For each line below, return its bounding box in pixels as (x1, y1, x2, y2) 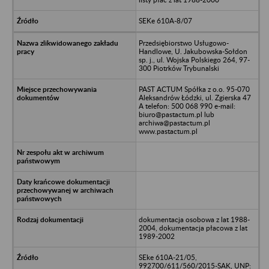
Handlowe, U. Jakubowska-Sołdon (138, 46, 247, 56)
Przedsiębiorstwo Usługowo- (138, 38, 229, 47)
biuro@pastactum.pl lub (138, 109, 214, 119)
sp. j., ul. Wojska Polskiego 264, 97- (138, 55, 250, 64)
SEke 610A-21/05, (138, 252, 197, 262)
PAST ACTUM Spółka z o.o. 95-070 (138, 84, 250, 94)
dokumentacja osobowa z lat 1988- (138, 214, 250, 224)
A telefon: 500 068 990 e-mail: (138, 101, 235, 110)
